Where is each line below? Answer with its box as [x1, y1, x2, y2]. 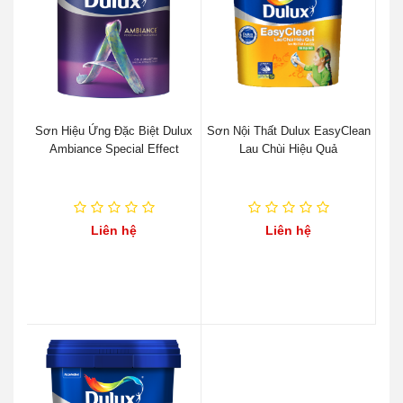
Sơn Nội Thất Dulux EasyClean [206, 123, 371, 138]
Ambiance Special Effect [49, 141, 179, 156]
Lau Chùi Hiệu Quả [239, 141, 337, 156]
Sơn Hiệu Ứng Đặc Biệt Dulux [35, 123, 193, 138]
